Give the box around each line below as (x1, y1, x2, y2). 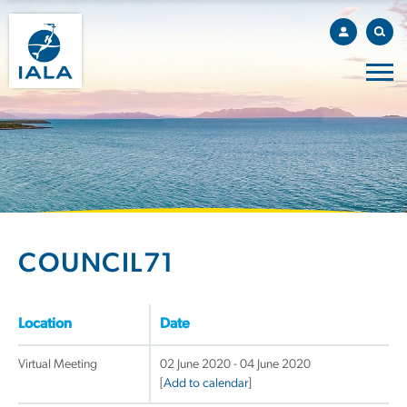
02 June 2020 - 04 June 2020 (160, 358, 311, 372)
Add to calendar (164, 377, 248, 391)
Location (18, 317, 72, 332)
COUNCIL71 (18, 251, 175, 279)
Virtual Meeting (18, 358, 97, 372)
